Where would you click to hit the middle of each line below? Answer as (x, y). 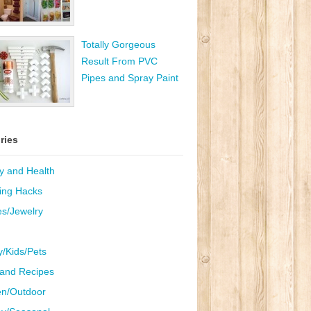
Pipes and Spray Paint (130, 78)
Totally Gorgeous (118, 44)
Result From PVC (119, 61)
